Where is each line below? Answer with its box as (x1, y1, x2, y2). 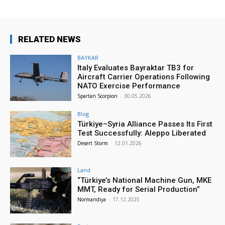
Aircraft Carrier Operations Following (77, 72, 210, 82)
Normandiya (77, 195, 106, 203)
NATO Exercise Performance (77, 81, 181, 91)
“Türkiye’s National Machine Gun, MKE (77, 175, 212, 185)
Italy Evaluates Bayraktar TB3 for (77, 63, 194, 73)
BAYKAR (77, 54, 99, 62)
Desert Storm (77, 139, 108, 147)
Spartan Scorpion (77, 92, 118, 100)
